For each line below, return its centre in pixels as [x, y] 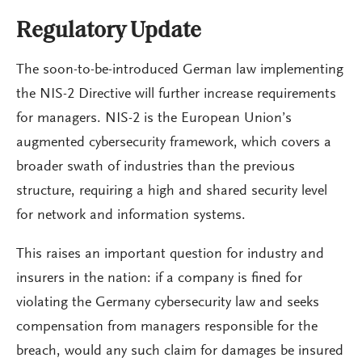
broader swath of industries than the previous [156, 167]
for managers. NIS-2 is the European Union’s [154, 119]
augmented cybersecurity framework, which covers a [174, 143]
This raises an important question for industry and [170, 255]
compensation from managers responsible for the [167, 327]
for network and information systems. [131, 216]
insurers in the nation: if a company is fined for [159, 279]
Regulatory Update [109, 32]
